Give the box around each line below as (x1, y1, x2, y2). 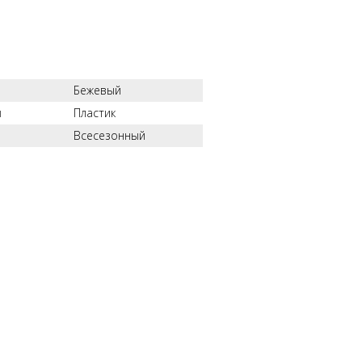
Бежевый (74, 82, 122, 98)
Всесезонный (74, 128, 146, 143)
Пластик (74, 105, 116, 120)
